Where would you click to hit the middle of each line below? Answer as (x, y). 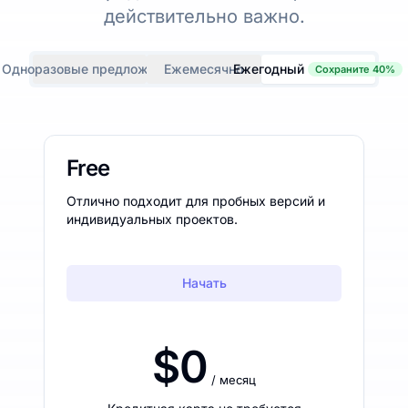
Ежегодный (269, 68)
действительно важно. (204, 16)
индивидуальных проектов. (152, 219)
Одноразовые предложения (90, 68)
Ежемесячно (204, 68)
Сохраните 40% (356, 69)
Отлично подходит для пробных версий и (196, 200)
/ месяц (233, 379)
